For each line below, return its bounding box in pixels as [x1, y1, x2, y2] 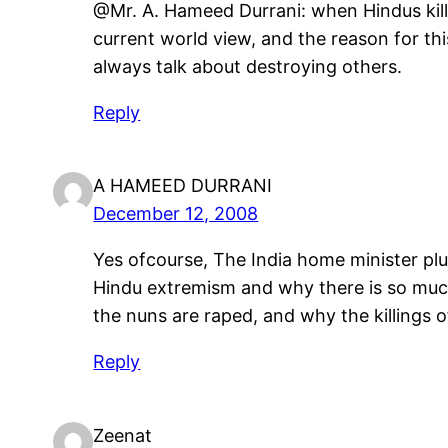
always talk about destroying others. [93, 55, 403, 77]
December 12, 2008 [93, 203, 259, 225]
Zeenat [93, 424, 153, 446]
